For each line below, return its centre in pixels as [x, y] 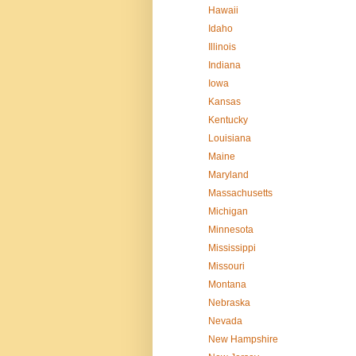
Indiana [224, 66]
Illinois [222, 47]
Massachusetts [240, 193]
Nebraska [229, 303]
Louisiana [229, 139]
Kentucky [228, 120]
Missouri [226, 267]
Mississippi [232, 248]
